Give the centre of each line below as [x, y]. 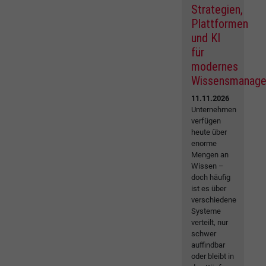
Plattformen [220, 24]
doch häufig [211, 178]
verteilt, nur [210, 223]
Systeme [206, 211]
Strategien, [217, 10]
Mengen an [210, 155]
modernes [215, 67]
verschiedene [214, 200]
